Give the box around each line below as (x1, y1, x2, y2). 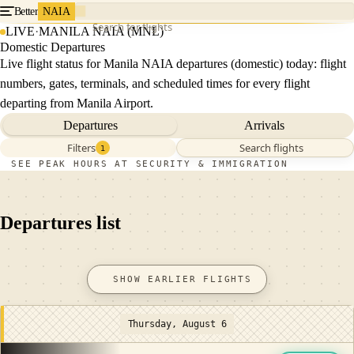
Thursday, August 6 (127, 318, 227, 330)
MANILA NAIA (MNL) (39, 24, 164, 38)
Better (14, 5, 38, 17)
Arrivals (243, 119, 284, 132)
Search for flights (92, 20, 172, 34)
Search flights (239, 141, 303, 155)
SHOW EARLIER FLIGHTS (113, 273, 252, 284)
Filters (66, 141, 96, 155)
